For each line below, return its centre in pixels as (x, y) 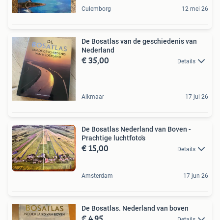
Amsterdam (97, 176)
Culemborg (96, 9)
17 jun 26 (196, 176)
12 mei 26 (195, 9)
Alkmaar (93, 96)
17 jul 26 (197, 96)
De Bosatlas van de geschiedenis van (139, 41)
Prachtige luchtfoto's (113, 138)
